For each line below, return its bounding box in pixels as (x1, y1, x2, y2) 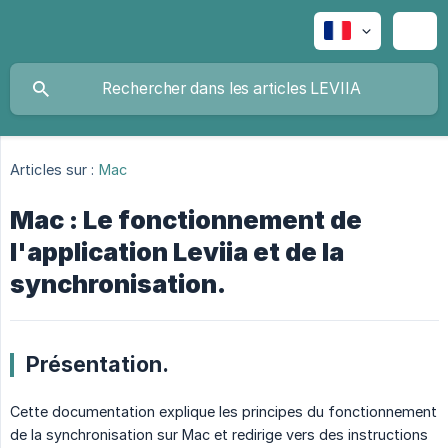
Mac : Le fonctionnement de (10, 205, 362, 236)
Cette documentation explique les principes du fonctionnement (10, 403, 437, 421)
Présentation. (26, 351, 169, 378)
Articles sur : (10, 161, 95, 179)
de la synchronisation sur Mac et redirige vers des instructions (10, 426, 428, 444)
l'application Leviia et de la (10, 237, 344, 268)
